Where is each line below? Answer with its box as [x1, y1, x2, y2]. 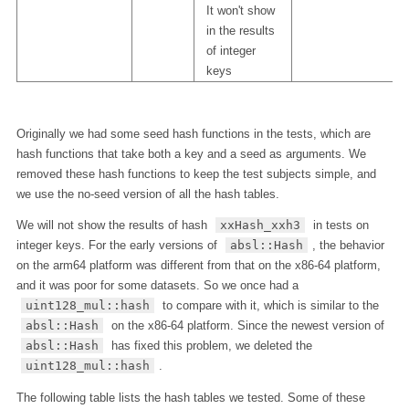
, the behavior [312, 238, 385, 253]
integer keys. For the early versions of [16, 238, 221, 253]
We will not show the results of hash [16, 218, 211, 233]
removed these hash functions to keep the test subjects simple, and [16, 166, 376, 181]
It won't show [205, 3, 275, 17]
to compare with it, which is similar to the [159, 299, 380, 313]
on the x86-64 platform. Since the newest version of [108, 319, 385, 333]
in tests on [309, 218, 370, 233]
